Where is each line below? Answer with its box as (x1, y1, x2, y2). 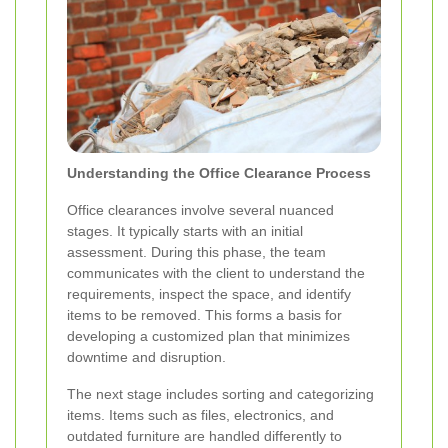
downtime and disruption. (67, 349, 226, 366)
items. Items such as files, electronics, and (67, 407, 334, 424)
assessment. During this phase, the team (67, 244, 326, 261)
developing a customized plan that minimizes (67, 328, 350, 345)
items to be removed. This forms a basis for (67, 307, 342, 324)
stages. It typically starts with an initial (67, 223, 303, 240)
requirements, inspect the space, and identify (67, 286, 351, 303)
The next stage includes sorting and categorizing (67, 386, 374, 403)
